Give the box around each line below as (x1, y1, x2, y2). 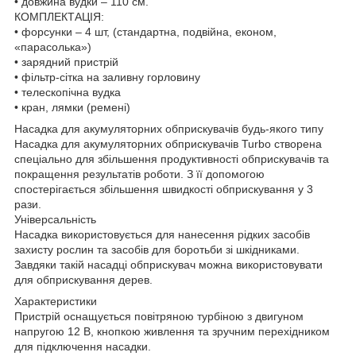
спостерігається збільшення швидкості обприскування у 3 (14, 182, 313, 195)
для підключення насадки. (14, 339, 151, 353)
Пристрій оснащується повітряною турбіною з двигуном (14, 309, 304, 323)
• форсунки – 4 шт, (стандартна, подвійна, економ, (14, 25, 277, 38)
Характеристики (14, 294, 97, 308)
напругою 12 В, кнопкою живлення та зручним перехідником (14, 324, 330, 338)
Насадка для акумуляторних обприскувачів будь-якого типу (14, 122, 323, 135)
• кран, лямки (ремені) (14, 100, 130, 114)
